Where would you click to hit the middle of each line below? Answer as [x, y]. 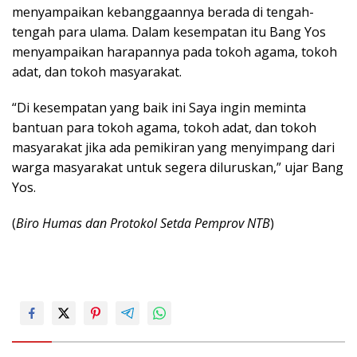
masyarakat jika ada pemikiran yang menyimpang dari [173, 148]
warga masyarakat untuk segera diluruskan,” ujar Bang [178, 168]
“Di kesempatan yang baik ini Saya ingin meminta [159, 108]
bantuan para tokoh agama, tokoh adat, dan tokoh [164, 128]
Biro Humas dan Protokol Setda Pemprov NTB [143, 224]
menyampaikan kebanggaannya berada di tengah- [163, 12]
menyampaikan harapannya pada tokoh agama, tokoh [175, 52]
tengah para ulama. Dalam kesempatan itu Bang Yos [169, 32]
